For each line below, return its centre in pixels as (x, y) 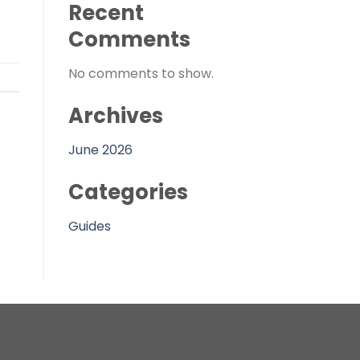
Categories (128, 192)
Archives (115, 116)
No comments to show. (141, 74)
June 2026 (100, 149)
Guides (89, 226)
